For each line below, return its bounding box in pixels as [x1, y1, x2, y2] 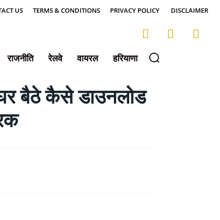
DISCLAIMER [171, 6, 208, 15]
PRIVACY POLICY [110, 6, 161, 15]
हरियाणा [112, 52, 137, 64]
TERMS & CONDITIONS [33, 6, 100, 15]
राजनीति [7, 52, 33, 64]
